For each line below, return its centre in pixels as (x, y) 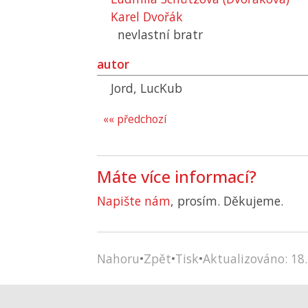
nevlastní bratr (160, 34)
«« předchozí (135, 119)
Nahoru (118, 258)
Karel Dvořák (147, 16)
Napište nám (134, 201)
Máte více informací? (177, 176)
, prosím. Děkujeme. (227, 201)
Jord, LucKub (146, 88)
